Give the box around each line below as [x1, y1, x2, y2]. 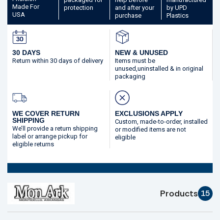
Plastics [166, 12, 189, 19]
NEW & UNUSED [115, 49, 168, 56]
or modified [115, 126, 149, 133]
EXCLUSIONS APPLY [115, 110, 183, 117]
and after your [115, 4, 154, 11]
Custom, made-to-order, [115, 118, 184, 125]
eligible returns [12, 140, 54, 148]
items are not [149, 126, 186, 133]
